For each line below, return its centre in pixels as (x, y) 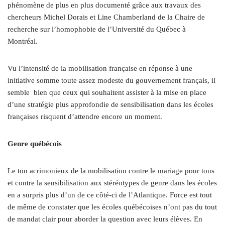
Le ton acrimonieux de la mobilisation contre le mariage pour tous (111, 171)
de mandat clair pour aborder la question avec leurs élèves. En (105, 219)
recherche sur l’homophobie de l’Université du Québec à (97, 29)
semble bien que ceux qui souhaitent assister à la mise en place (107, 92)
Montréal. (23, 41)
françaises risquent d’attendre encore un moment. (85, 116)
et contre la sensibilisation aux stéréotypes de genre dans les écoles (112, 183)
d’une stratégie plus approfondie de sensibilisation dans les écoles (110, 104)
